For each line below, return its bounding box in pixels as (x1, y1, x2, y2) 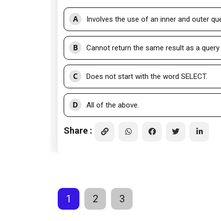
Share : (64, 125, 92, 136)
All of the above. (86, 101, 139, 110)
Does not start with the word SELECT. (86, 72, 207, 81)
